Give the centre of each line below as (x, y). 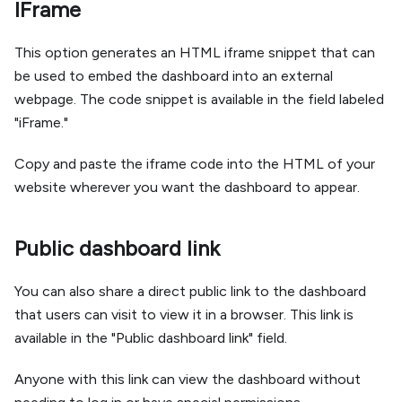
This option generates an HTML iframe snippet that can (195, 52)
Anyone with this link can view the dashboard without (188, 379)
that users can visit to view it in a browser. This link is (184, 315)
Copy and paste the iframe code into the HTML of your (195, 164)
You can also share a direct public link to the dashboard (190, 291)
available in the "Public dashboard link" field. (151, 338)
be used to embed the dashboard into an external (174, 76)
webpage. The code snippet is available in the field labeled (199, 99)
